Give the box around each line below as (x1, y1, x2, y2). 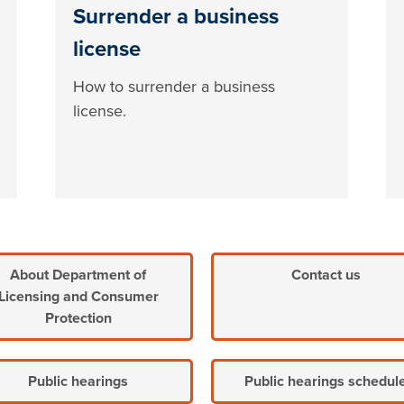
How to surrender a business (73, 77, 276, 97)
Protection (44, 309, 112, 328)
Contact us (290, 266, 361, 285)
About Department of (10, 266, 147, 285)
